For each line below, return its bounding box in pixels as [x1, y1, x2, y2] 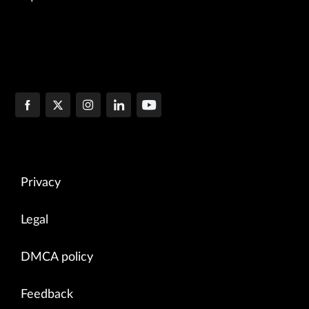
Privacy [21, 177, 61, 190]
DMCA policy [21, 251, 93, 264]
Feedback [21, 288, 73, 301]
